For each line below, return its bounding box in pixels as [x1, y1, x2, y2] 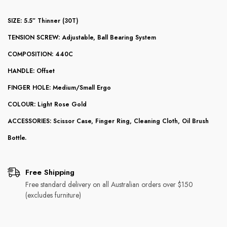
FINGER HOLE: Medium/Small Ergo [8, 83, 111, 92]
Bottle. [8, 133, 26, 142]
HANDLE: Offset [8, 66, 55, 75]
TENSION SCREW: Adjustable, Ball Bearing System [8, 33, 156, 42]
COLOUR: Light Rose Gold [8, 100, 87, 109]
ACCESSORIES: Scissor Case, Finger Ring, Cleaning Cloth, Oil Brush [8, 117, 209, 126]
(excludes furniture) [25, 190, 81, 200]
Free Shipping [25, 167, 74, 178]
